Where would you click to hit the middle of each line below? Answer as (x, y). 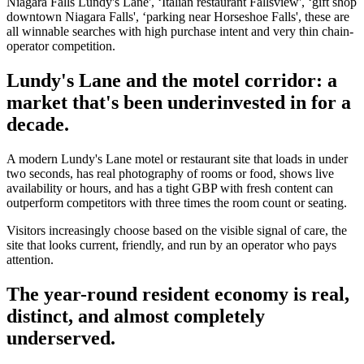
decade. (38, 124)
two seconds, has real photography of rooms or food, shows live (170, 173)
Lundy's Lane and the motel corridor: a (172, 80)
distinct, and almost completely (136, 316)
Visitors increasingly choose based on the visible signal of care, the (177, 230)
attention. (30, 259)
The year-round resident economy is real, (178, 294)
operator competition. (61, 45)
